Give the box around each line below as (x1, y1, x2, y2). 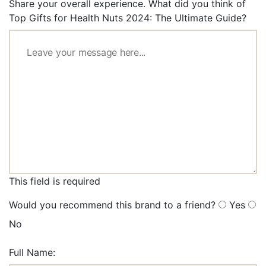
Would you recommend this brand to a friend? (9, 199, 216, 211)
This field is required (9, 175, 100, 188)
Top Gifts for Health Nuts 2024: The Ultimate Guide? (9, 12, 246, 24)
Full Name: (9, 246, 55, 259)
